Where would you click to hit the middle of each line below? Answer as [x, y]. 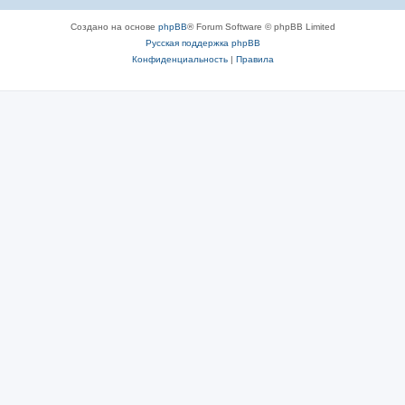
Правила [254, 59]
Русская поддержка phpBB [202, 42]
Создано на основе [114, 26]
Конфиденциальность [179, 59]
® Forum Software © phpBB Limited [261, 26]
